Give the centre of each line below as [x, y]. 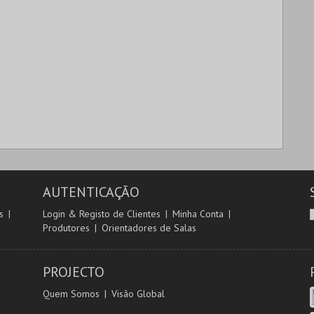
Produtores [66, 228]
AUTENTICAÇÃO [91, 192]
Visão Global [138, 294]
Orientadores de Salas [149, 228]
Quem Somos [71, 294]
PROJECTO [73, 272]
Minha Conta [198, 214]
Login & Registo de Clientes [101, 214]
